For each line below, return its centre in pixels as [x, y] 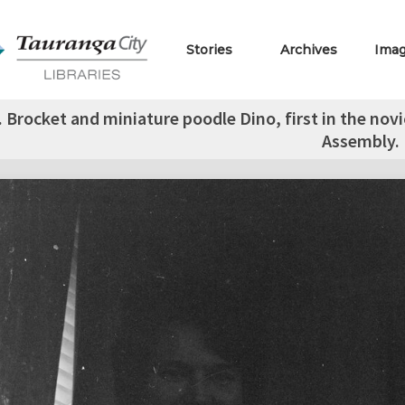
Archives [309, 50]
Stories [210, 50]
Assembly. [360, 141]
